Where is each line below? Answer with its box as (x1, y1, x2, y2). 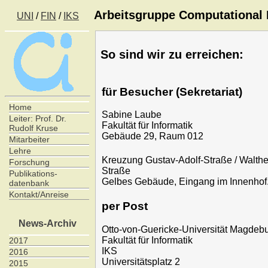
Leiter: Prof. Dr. (9, 114, 67, 124)
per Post (102, 200, 148, 212)
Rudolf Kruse (9, 123, 59, 133)
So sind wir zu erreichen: (100, 47, 244, 61)
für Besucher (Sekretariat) (102, 85, 243, 98)
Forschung (9, 157, 50, 167)
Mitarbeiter (9, 135, 50, 145)
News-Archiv (19, 218, 77, 229)
